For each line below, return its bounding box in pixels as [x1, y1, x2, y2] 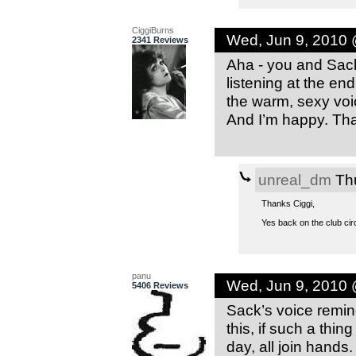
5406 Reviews [131, 281, 188, 291]
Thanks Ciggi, [261, 199, 315, 209]
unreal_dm [257, 171, 331, 189]
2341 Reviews [131, 35, 188, 45]
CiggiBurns [131, 25, 174, 36]
